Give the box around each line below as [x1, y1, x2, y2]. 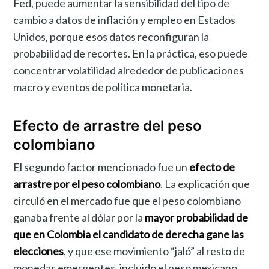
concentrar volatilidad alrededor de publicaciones [13, 64, 244, 77]
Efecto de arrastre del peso [13, 117, 202, 135]
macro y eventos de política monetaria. [13, 80, 193, 94]
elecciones [13, 244, 64, 258]
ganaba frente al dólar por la [13, 210, 145, 224]
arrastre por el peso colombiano [13, 177, 161, 190]
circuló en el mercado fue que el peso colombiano [13, 193, 241, 207]
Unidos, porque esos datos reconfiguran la [13, 30, 210, 44]
